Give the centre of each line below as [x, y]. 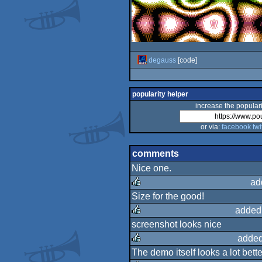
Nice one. [151, 168]
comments [155, 153]
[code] [186, 60]
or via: [211, 127]
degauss [162, 60]
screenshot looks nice [176, 224]
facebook [236, 127]
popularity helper [160, 94]
